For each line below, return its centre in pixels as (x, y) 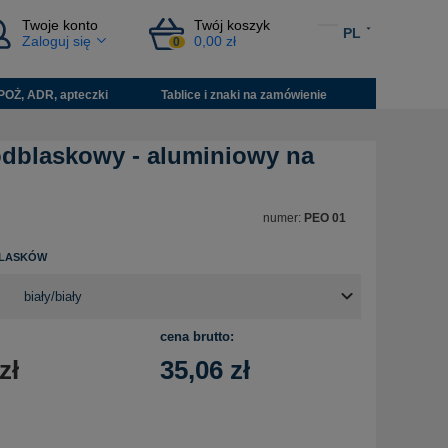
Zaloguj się (57, 41)
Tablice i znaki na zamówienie (244, 94)
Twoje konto (60, 25)
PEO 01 (325, 218)
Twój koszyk (231, 25)
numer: (283, 218)
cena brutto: (197, 337)
